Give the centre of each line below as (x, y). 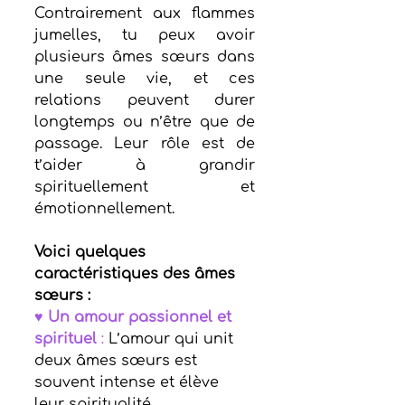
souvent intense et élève (129, 382)
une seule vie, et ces (145, 78)
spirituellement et (145, 187)
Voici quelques (92, 252)
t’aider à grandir (145, 165)
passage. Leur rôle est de (145, 143)
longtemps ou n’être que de (145, 122)
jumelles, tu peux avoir (145, 35)
